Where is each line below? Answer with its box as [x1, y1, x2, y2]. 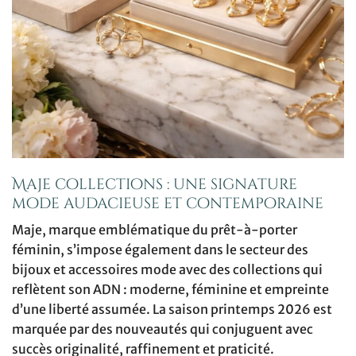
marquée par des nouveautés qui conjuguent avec [12, 321, 313, 338]
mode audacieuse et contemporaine [12, 192, 323, 214]
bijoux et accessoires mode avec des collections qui [12, 261, 323, 278]
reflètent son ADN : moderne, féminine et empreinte [12, 281, 329, 298]
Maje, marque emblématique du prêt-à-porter [12, 222, 297, 238]
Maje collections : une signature [12, 173, 297, 195]
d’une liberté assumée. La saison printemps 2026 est [12, 301, 332, 318]
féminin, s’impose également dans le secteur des [12, 242, 308, 258]
